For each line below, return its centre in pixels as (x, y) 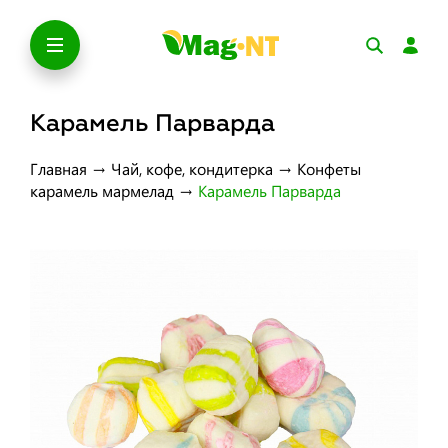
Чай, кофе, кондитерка (192, 168)
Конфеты (329, 168)
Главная (58, 168)
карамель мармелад (102, 190)
